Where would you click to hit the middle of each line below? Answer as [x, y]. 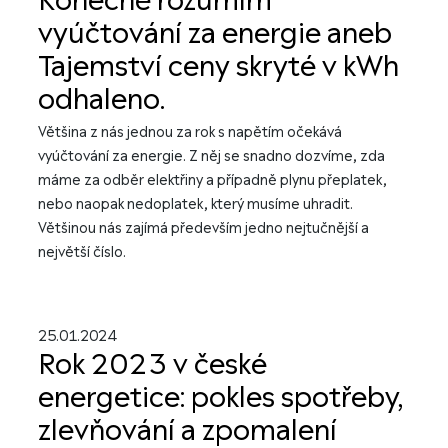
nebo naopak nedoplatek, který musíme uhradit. [195, 204]
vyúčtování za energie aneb [215, 34]
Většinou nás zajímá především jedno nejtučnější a [203, 228]
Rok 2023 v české [152, 365]
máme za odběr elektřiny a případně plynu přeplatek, [212, 180]
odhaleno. [101, 100]
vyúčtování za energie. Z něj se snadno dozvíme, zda [211, 156]
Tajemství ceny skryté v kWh [218, 67]
